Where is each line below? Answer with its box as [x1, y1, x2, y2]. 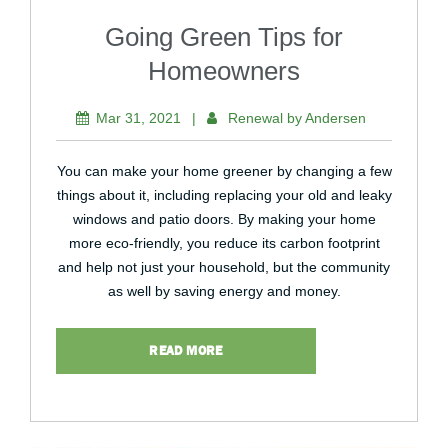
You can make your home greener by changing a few [56, 163, 392, 179]
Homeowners [148, 56, 300, 86]
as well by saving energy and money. [107, 283, 341, 299]
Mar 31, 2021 [95, 110, 181, 126]
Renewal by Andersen [227, 110, 366, 126]
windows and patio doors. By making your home [72, 211, 376, 227]
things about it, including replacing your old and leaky [56, 187, 392, 203]
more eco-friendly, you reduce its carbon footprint [68, 235, 380, 251]
